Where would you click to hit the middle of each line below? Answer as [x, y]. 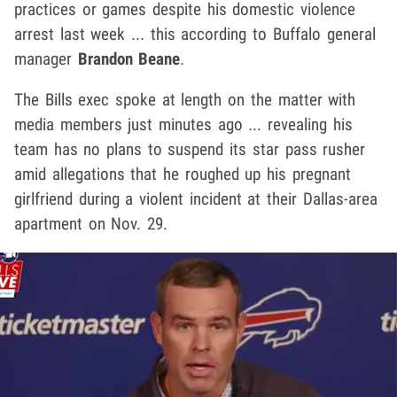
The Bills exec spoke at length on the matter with [185, 100]
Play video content [259, 376]
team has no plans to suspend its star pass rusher [190, 150]
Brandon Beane [129, 59]
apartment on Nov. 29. [91, 224]
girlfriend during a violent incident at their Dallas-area [196, 199]
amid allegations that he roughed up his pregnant [183, 175]
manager [46, 59]
